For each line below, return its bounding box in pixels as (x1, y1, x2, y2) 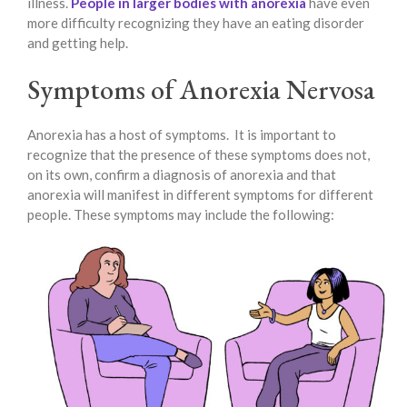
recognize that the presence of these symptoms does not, (27, 145, 370, 163)
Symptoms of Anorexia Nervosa (27, 71, 375, 107)
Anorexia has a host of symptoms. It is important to (27, 125, 336, 143)
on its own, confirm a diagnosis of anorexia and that (27, 165, 336, 183)
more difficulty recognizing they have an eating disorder (27, 15, 364, 31)
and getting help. (27, 35, 128, 51)
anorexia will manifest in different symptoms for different (27, 185, 373, 203)
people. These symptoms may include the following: (27, 205, 334, 223)
